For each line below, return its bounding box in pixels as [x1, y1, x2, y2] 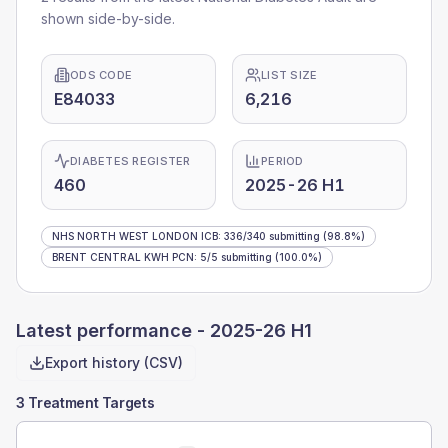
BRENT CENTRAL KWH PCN [52, 251, 194, 263]
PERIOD [261, 154, 304, 168]
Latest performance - [16, 320, 210, 341]
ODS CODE [70, 68, 133, 82]
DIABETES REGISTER [70, 154, 191, 168]
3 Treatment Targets [16, 394, 155, 411]
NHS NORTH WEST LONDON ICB [52, 230, 218, 242]
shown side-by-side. [41, 10, 175, 27]
